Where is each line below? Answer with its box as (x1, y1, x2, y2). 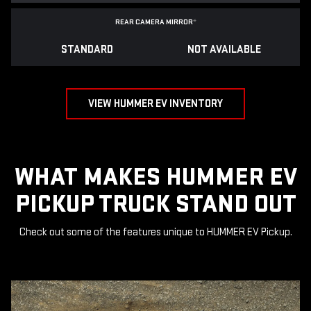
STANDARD (60, 43, 113, 57)
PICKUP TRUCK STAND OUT (15, 190, 296, 220)
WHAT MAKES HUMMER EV (14, 162, 297, 193)
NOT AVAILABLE (187, 43, 261, 57)
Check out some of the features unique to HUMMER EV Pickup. (19, 226, 292, 239)
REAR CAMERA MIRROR (115, 17, 193, 27)
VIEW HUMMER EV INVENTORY (88, 97, 223, 111)
